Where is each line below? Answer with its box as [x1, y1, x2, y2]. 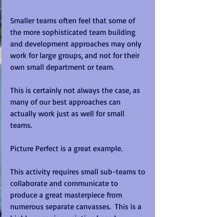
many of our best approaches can [10, 97, 123, 107]
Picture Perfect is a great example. [10, 143, 128, 153]
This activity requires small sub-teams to [10, 167, 147, 176]
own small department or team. [10, 62, 116, 72]
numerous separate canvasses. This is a [10, 201, 143, 211]
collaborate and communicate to [10, 178, 120, 188]
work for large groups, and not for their [10, 50, 141, 60]
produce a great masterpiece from [10, 190, 124, 200]
